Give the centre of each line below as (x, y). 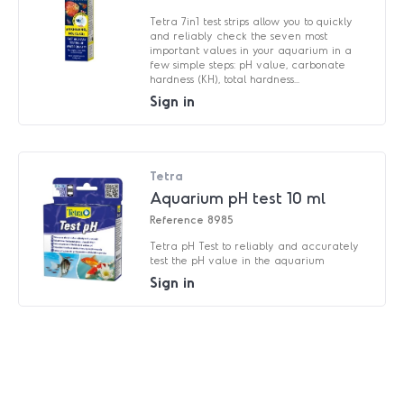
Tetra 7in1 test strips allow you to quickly (252, 20)
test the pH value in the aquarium (238, 259)
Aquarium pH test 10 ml (238, 197)
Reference (177, 219)
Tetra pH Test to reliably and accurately (255, 245)
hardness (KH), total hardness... (225, 78)
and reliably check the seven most (239, 35)
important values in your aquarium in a (251, 49)
